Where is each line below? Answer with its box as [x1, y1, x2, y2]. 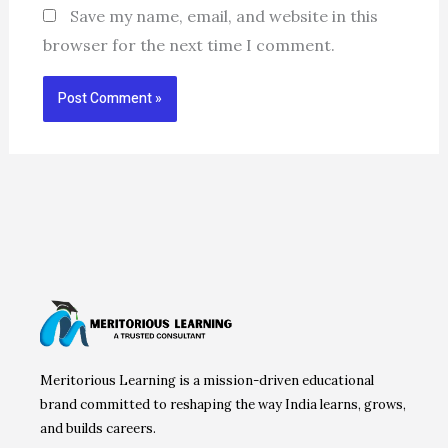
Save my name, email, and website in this [69, 6, 378, 27]
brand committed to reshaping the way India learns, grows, [40, 396, 406, 414]
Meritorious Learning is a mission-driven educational [40, 372, 374, 390]
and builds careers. [40, 420, 156, 438]
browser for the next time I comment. [42, 35, 335, 56]
